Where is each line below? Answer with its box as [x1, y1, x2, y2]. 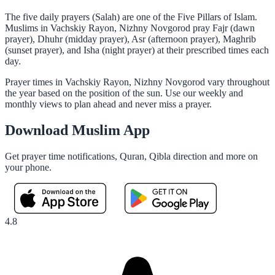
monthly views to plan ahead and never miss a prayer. [5, 98, 212, 109]
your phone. [5, 161, 52, 172]
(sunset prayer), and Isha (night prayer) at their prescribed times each [5, 44, 269, 55]
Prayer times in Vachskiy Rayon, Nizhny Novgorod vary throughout [5, 76, 269, 87]
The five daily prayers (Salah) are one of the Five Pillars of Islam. [5, 11, 257, 22]
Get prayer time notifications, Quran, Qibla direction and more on [5, 150, 258, 161]
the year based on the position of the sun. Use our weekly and [5, 87, 243, 98]
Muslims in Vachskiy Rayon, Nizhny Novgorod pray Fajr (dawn [5, 22, 255, 33]
